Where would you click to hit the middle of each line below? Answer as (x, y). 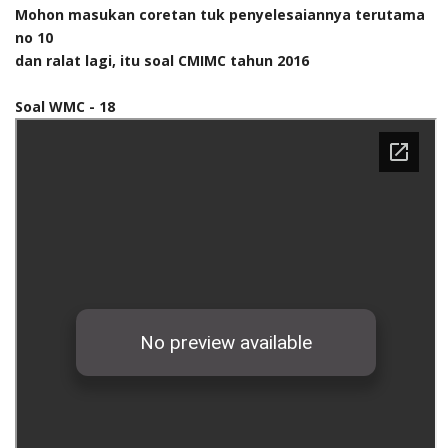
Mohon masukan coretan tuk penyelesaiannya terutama (220, 14)
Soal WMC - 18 (65, 106)
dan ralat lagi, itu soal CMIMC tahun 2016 (162, 60)
